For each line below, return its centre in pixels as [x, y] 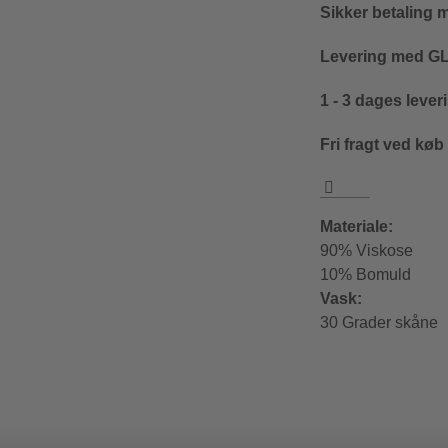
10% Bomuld [366, 275]
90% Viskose [367, 251]
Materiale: [357, 227]
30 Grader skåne [379, 323]
